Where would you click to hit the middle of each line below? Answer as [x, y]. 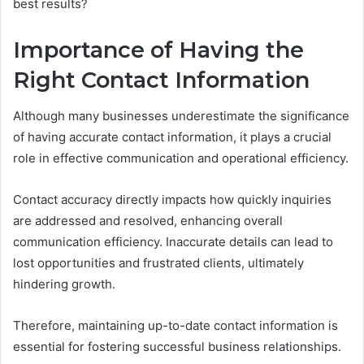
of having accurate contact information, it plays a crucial [172, 137]
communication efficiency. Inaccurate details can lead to [173, 242]
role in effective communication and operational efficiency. [181, 158]
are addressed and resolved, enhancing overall [148, 221]
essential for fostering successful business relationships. [177, 347]
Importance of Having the [158, 50]
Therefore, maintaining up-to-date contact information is [175, 326]
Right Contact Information [161, 80]
